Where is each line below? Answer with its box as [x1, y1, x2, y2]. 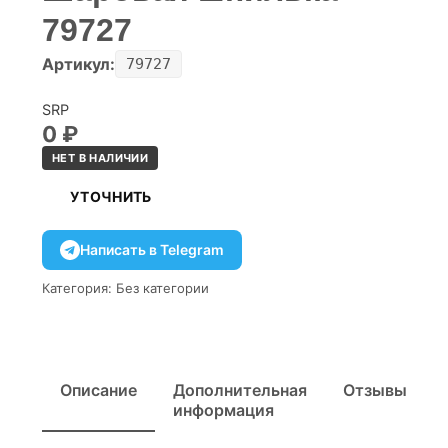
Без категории [116, 279, 209, 296]
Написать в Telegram [80, 241, 224, 258]
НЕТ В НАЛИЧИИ [52, 150, 149, 165]
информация [173, 399, 274, 420]
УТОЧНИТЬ [70, 188, 152, 205]
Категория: [42, 279, 112, 296]
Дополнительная [173, 379, 307, 400]
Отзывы [343, 379, 407, 400]
